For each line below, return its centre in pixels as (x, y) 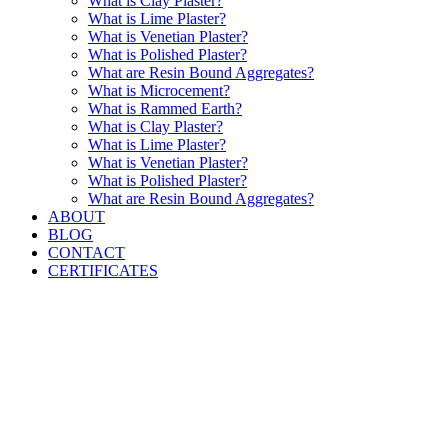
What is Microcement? (159, 90)
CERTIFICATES (103, 270)
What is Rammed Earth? (165, 108)
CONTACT (86, 252)
